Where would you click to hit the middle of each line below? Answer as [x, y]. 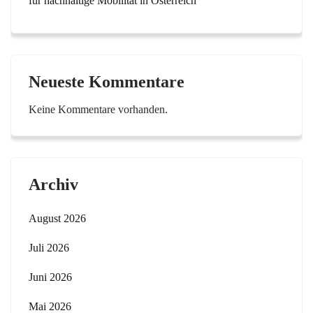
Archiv [53, 184]
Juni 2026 [50, 277]
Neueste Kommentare [107, 82]
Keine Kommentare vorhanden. [98, 109]
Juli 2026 [49, 248]
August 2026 [57, 218]
